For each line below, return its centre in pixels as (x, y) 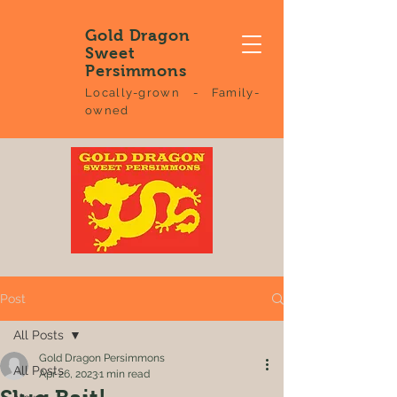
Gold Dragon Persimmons (102, 358)
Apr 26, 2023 (68, 374)
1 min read (125, 374)
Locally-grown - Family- (172, 93)
